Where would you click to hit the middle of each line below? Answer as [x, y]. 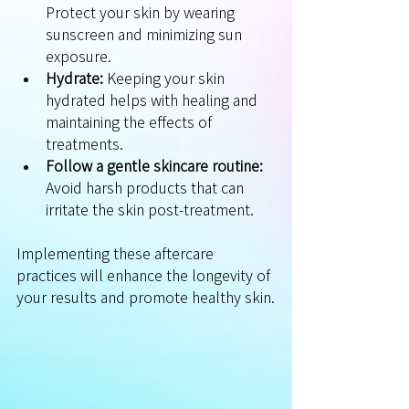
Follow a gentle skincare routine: [154, 166]
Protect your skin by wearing [142, 12]
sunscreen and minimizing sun [146, 34]
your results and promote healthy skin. [146, 297]
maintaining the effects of [131, 122]
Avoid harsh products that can [147, 188]
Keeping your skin [166, 78]
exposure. [79, 56]
